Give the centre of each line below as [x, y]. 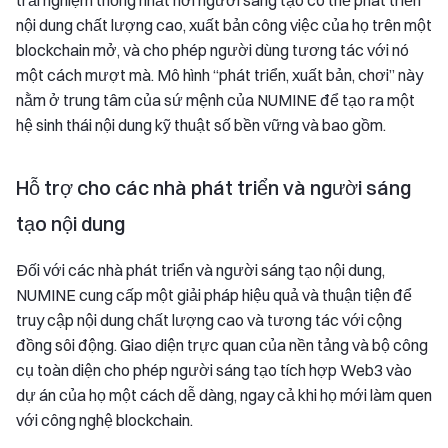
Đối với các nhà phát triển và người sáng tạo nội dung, [200, 269]
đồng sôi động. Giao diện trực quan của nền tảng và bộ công [222, 344]
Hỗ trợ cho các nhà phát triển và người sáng [213, 187]
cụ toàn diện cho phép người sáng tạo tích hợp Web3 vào [214, 369]
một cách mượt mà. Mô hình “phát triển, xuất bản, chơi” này [219, 74]
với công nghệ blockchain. [104, 419]
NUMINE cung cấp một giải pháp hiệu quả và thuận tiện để [214, 294]
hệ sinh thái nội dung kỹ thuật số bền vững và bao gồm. [201, 124]
